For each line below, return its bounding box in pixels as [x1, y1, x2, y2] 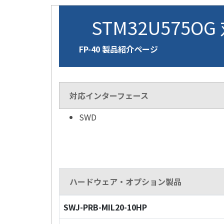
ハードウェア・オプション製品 [69, 175, 181, 187]
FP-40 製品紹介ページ [79, 43, 158, 55]
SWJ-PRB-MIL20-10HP [63, 201, 147, 213]
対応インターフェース [69, 89, 148, 101]
